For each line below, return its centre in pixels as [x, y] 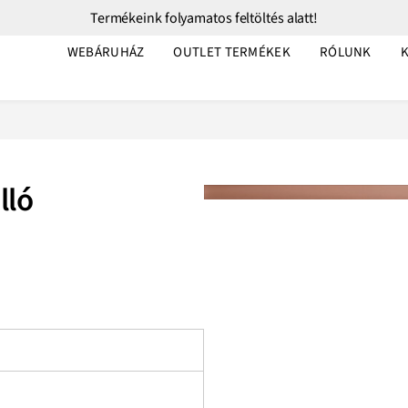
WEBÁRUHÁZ [106, 53]
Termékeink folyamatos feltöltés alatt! [204, 18]
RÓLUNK [345, 53]
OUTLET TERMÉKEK [232, 53]
